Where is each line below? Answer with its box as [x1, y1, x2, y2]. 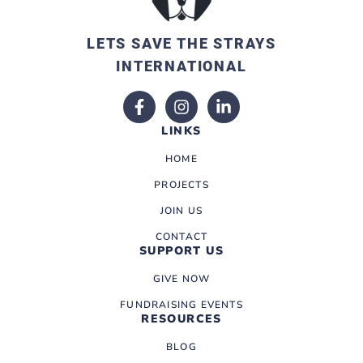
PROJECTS [154, 178, 209, 192]
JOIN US [160, 204, 203, 218]
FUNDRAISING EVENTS [120, 298, 243, 312]
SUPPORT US [139, 243, 224, 259]
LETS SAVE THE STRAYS [87, 35, 276, 53]
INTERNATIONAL [116, 58, 247, 75]
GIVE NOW [152, 272, 211, 286]
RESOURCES [141, 311, 222, 327]
